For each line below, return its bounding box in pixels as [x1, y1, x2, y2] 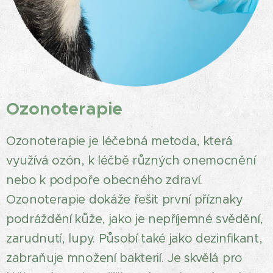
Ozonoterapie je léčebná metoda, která [6, 133, 233, 149]
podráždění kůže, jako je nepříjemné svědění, [6, 211, 263, 227]
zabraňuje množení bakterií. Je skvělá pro [6, 250, 243, 266]
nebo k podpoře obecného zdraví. [6, 172, 203, 188]
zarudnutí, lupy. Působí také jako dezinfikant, [6, 231, 263, 246]
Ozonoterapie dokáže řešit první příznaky [6, 192, 243, 207]
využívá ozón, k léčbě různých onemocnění [6, 153, 256, 168]
